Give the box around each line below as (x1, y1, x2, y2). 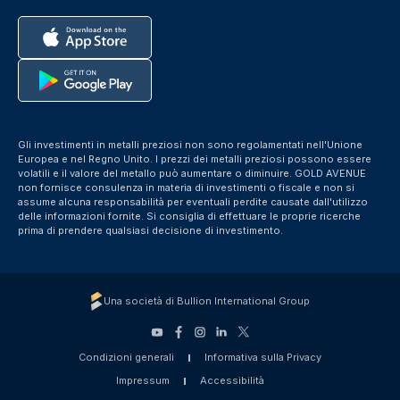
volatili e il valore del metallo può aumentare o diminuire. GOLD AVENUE (18, 167, 366, 179)
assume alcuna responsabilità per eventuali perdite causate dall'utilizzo (18, 196, 368, 208)
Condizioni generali (79, 351, 174, 363)
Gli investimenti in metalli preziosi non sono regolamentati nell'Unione (18, 138, 362, 151)
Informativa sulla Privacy (204, 351, 321, 363)
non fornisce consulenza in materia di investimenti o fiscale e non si (18, 181, 354, 194)
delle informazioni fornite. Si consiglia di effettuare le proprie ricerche (18, 210, 361, 222)
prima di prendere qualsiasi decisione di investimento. (18, 224, 283, 237)
